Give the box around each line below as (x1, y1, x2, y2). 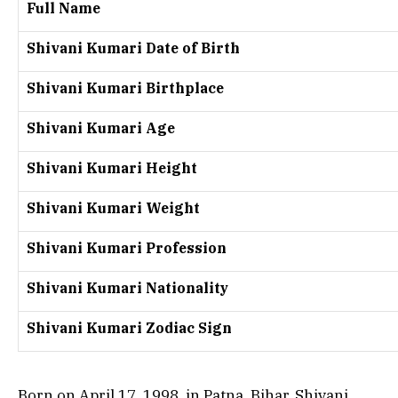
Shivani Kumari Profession (27, 238, 227, 257)
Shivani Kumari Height (27, 158, 197, 177)
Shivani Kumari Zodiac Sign (27, 318, 232, 337)
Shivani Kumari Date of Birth (27, 38, 240, 57)
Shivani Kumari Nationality (27, 278, 228, 297)
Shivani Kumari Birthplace (27, 78, 224, 97)
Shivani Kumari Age (27, 118, 175, 137)
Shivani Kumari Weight (27, 198, 200, 217)
